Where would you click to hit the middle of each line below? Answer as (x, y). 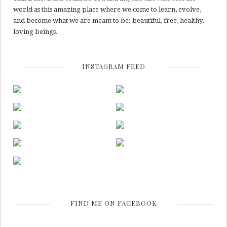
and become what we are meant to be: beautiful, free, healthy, (108, 21)
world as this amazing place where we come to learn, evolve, (107, 9)
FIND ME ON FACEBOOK (113, 203)
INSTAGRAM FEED (113, 66)
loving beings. (35, 32)
